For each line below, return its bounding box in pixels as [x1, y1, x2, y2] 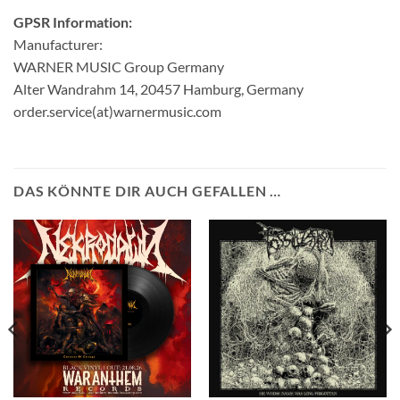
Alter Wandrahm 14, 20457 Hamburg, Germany [13, 79, 304, 97]
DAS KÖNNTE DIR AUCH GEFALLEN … [13, 181, 281, 199]
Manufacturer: [13, 35, 103, 53]
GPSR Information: [13, 12, 132, 30]
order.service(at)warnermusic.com [13, 102, 221, 120]
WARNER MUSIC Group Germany [13, 57, 224, 75]
